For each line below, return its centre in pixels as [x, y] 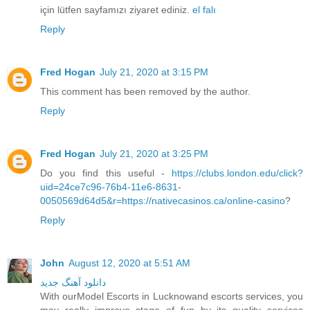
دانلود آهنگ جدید [73, 282]
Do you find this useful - [106, 173]
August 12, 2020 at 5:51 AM [129, 263]
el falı [204, 9]
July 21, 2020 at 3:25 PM [154, 153]
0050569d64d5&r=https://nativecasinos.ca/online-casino [163, 200]
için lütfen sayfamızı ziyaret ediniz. [116, 9]
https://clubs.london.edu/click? [237, 173]
